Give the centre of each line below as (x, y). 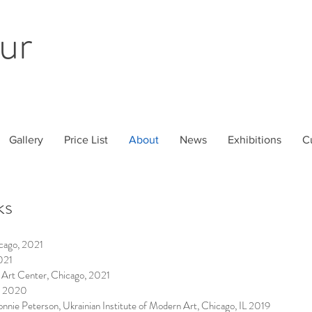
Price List (86, 140)
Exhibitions (255, 140)
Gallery (26, 140)
